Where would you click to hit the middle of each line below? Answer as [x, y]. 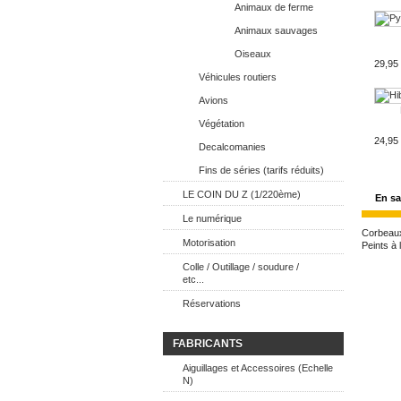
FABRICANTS [208, 344]
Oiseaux [253, 54]
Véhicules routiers [238, 77]
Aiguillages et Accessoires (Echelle [258, 368]
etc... [193, 279]
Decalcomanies [232, 147]
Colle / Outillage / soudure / [241, 267]
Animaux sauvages [276, 30]
